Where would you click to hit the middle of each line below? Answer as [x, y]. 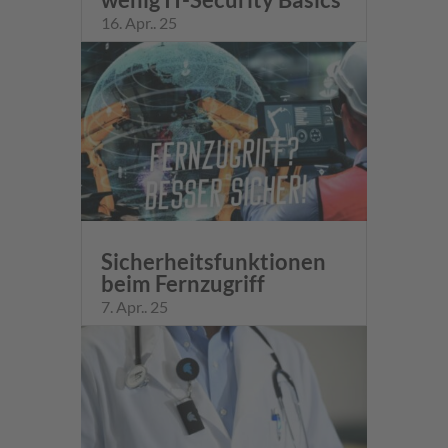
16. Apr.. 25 [138, 22]
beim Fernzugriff [182, 283]
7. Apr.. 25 [134, 306]
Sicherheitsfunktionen [213, 261]
